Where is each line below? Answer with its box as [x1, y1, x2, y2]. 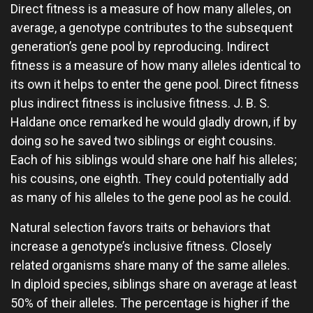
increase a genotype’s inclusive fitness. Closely [10, 239, 272, 254]
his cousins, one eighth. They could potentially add [10, 171, 289, 186]
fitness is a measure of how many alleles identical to [10, 58, 300, 73]
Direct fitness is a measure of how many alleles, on [10, 1, 291, 16]
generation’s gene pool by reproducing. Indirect [10, 39, 269, 54]
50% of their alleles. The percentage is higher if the [10, 296, 290, 310]
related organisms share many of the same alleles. [10, 258, 290, 272]
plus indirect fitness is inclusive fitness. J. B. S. [10, 96, 270, 110]
